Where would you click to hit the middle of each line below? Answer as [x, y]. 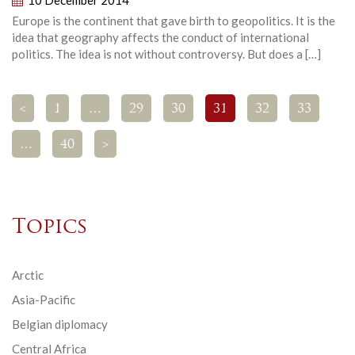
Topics [50, 227]
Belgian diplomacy [60, 324]
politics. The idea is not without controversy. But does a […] [166, 53]
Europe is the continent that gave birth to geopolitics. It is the [174, 20]
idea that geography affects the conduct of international [160, 37]
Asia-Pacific [44, 299]
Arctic [28, 275]
